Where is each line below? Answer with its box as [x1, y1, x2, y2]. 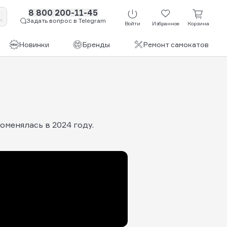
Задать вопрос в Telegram [26, 17, 106, 24]
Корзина [187, 20, 209, 27]
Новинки [19, 40, 49, 49]
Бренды [82, 40, 110, 49]
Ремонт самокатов [143, 40, 209, 49]
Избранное [152, 20, 179, 27]
